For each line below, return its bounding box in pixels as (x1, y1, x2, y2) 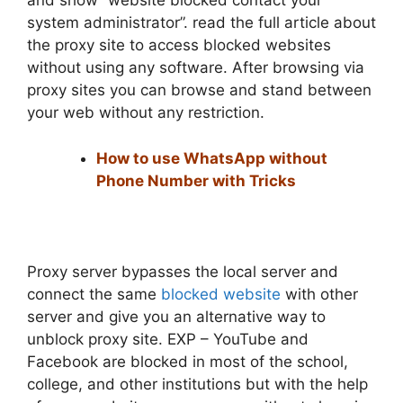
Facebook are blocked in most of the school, (27, 352, 348, 371)
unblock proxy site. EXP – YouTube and (27, 329, 309, 348)
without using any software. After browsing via (27, 58, 364, 77)
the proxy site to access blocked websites (27, 36, 331, 55)
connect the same (27, 284, 161, 303)
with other (281, 284, 358, 303)
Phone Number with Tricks (95, 171, 296, 190)
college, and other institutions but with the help (27, 374, 368, 393)
